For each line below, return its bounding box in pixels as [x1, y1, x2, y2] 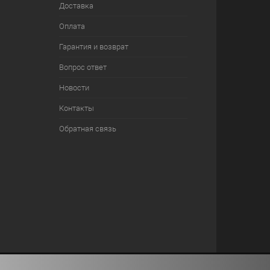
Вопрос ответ [58, 63, 107, 72]
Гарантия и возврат [58, 42, 128, 51]
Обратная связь [58, 124, 116, 133]
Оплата [58, 22, 85, 31]
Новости [58, 83, 89, 92]
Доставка [58, 1, 93, 10]
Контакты [58, 104, 94, 113]
